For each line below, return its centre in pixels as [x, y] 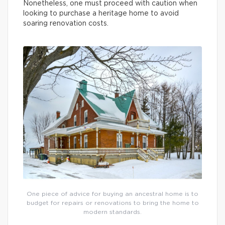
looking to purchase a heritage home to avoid [101, 14]
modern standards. [113, 212]
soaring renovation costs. [66, 24]
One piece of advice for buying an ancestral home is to [113, 194]
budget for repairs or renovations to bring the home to [113, 203]
